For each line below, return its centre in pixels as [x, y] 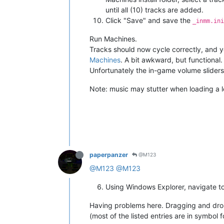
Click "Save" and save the [149, 20]
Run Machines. [113, 38]
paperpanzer [109, 154]
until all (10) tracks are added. [154, 9]
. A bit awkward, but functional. [171, 59]
